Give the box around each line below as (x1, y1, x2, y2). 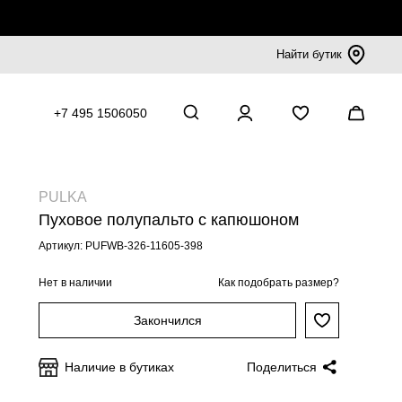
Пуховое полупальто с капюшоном (39, 211, 299, 229)
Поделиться (247, 360, 317, 374)
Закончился (133, 313, 202, 328)
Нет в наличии (39, 275, 112, 289)
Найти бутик (276, 48, 342, 61)
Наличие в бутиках (65, 360, 174, 374)
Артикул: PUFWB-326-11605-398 (39, 240, 203, 252)
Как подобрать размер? (218, 276, 339, 289)
